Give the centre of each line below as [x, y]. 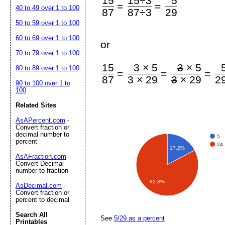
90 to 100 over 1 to [43, 83]
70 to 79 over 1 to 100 [47, 53]
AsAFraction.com [41, 156]
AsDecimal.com [39, 186]
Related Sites [36, 105]
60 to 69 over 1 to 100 [47, 38]
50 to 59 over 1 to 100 [47, 23]
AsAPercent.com [40, 120]
